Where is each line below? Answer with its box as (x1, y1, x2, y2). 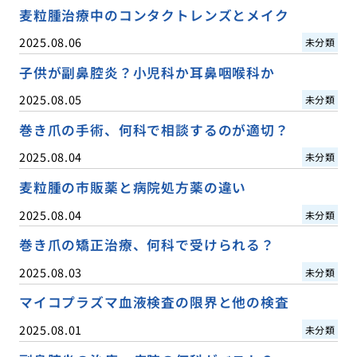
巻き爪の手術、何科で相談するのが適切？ (18, 120, 289, 140)
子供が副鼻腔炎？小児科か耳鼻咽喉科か (18, 63, 275, 83)
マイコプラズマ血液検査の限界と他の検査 (18, 292, 289, 312)
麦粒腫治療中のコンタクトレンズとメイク (18, 6, 289, 25)
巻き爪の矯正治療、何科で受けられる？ (18, 235, 275, 255)
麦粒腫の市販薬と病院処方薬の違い (18, 178, 247, 198)
